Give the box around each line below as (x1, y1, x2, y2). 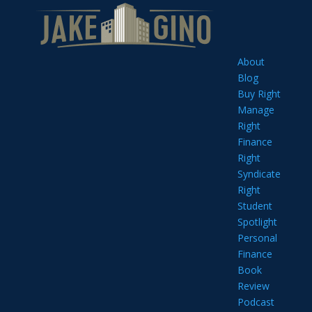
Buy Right (237, 87, 281, 100)
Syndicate (237, 167, 281, 180)
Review (237, 279, 270, 292)
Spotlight (237, 215, 277, 228)
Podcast (237, 295, 274, 309)
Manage (237, 103, 274, 116)
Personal (237, 231, 277, 244)
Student (237, 199, 272, 212)
